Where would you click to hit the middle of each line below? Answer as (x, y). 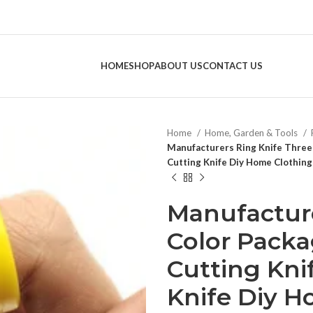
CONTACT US (232, 66)
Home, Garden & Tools (252, 133)
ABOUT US (178, 66)
